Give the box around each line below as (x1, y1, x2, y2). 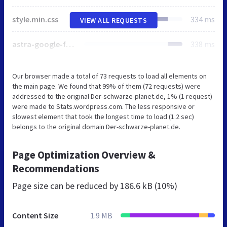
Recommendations (12, 161, 99, 175)
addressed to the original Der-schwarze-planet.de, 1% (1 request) (12, 91, 212, 101)
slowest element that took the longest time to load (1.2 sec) (12, 111, 194, 121)
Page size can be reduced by (12, 179, 120, 192)
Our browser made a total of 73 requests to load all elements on (12, 71, 207, 81)
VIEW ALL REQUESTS (80, 15, 147, 25)
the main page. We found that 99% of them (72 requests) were (12, 81, 201, 91)
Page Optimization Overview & (12, 147, 156, 162)
